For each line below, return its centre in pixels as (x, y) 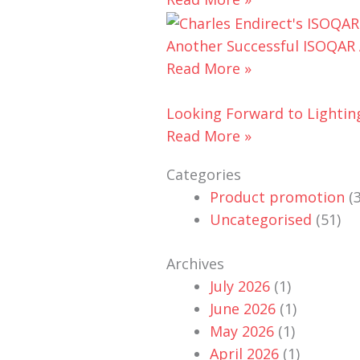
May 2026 (242, 331)
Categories (204, 175)
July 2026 (240, 286)
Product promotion (277, 197)
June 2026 (243, 309)
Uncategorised (261, 220)
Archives (195, 264)
